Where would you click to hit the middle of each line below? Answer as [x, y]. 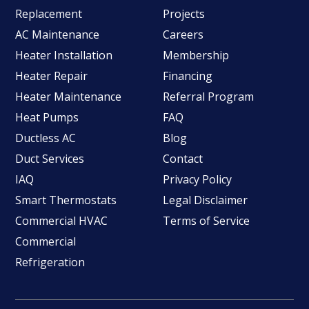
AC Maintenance [58, 34]
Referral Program [208, 97]
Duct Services [50, 159]
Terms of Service [206, 221]
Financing [188, 76]
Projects [184, 14]
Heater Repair [52, 76]
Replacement [49, 14]
